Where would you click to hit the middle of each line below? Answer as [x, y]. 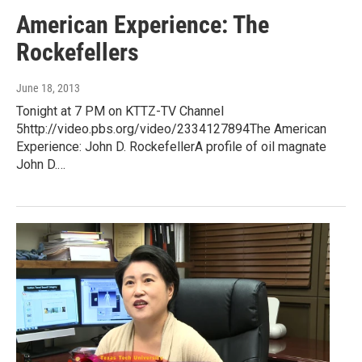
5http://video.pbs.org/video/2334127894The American [171, 129]
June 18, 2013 [48, 88]
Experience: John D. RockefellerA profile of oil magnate [171, 147]
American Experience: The [143, 25]
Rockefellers [78, 53]
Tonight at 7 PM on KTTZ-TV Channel [120, 112]
